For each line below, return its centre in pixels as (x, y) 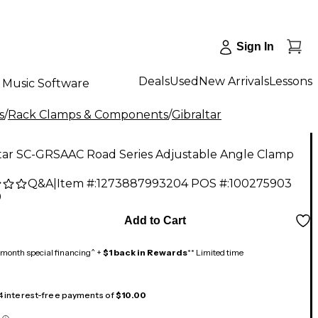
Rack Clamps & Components (88, 115)
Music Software (46, 83)
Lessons (291, 81)
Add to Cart (155, 221)
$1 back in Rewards (145, 253)
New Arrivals (234, 81)
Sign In (255, 46)
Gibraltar (197, 115)
